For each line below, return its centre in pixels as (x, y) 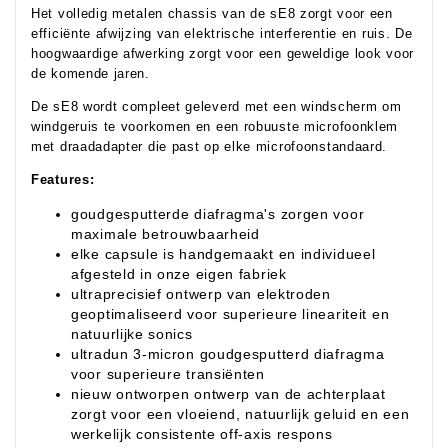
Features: (63, 179)
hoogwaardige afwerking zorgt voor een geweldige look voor (222, 53)
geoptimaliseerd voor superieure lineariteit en (230, 314)
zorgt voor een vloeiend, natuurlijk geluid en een (240, 414)
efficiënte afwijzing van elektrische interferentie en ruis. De (222, 33)
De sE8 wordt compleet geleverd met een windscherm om (216, 106)
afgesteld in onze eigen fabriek (179, 274)
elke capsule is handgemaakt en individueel (223, 254)
